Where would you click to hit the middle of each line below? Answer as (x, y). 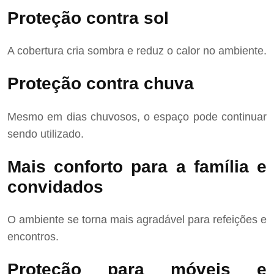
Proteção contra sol (88, 18)
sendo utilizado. (46, 134)
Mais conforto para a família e (137, 166)
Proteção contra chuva (101, 84)
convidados (55, 187)
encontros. (33, 237)
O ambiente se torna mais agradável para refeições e (137, 220)
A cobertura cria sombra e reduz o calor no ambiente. (137, 51)
